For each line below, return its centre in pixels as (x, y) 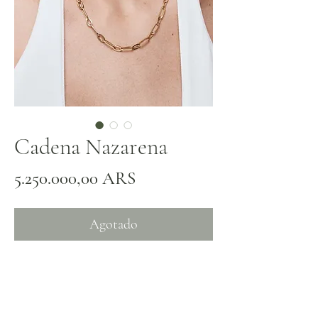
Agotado (114, 224)
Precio (157, 177)
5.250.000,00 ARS (75, 178)
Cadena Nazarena (91, 147)
